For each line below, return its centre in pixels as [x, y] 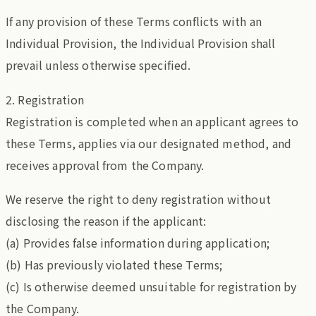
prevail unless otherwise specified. [98, 65]
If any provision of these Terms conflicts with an [134, 22]
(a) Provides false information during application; [138, 243]
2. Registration [45, 99]
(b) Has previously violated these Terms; [114, 265]
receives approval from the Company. [105, 165]
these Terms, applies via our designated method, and [149, 143]
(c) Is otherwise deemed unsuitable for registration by [151, 287]
